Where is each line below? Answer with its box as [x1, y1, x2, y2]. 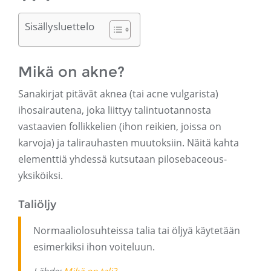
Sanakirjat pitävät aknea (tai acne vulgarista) [18, 87, 218, 101]
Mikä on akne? [18, 63, 125, 81]
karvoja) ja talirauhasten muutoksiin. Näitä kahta [18, 136, 239, 150]
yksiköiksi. [18, 169, 63, 183]
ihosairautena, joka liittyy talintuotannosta [18, 103, 211, 117]
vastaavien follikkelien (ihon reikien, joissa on [18, 120, 221, 134]
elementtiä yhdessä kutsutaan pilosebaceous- [18, 152, 227, 166]
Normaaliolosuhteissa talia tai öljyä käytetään [33, 224, 240, 238]
